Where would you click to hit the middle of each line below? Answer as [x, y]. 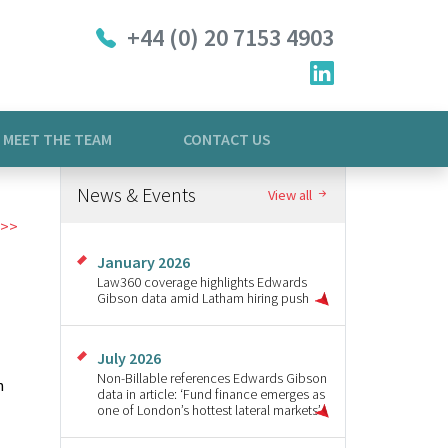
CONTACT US [226, 139]
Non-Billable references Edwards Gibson [212, 377]
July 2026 [129, 357]
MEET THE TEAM [57, 139]
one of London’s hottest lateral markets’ [209, 409]
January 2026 [143, 262]
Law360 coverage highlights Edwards [202, 282]
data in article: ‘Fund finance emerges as [211, 393]
